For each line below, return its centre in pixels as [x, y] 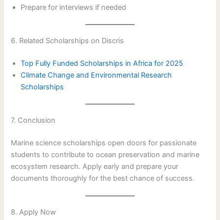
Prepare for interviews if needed [74, 8]
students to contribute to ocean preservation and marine [105, 154]
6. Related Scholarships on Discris [68, 41]
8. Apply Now [34, 212]
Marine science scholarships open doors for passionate [104, 143]
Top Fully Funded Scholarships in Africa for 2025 [102, 64]
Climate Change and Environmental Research [96, 75]
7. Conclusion [33, 121]
